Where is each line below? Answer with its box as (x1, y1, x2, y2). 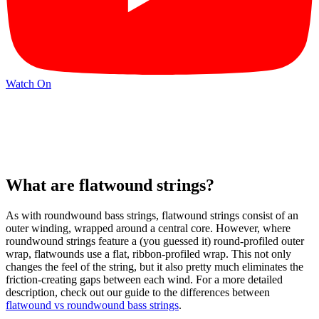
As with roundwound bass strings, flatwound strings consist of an (6, 209, 298, 222)
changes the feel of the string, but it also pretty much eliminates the (6, 261, 303, 273)
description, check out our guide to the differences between (6, 286, 270, 299)
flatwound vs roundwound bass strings (6, 299, 179, 312)
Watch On (6, 77, 51, 90)
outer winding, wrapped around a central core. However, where (6, 222, 291, 235)
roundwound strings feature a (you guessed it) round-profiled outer (6, 235, 304, 248)
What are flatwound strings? (6, 176, 214, 195)
